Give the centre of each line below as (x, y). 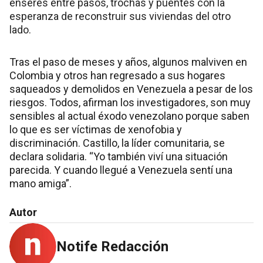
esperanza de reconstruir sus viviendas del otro (120, 16)
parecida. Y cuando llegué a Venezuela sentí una (121, 170)
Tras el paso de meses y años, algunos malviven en (128, 62)
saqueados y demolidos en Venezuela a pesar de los (131, 89)
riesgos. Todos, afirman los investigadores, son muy (130, 103)
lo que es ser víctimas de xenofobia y (96, 130)
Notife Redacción (112, 247)
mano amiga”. (41, 184)
